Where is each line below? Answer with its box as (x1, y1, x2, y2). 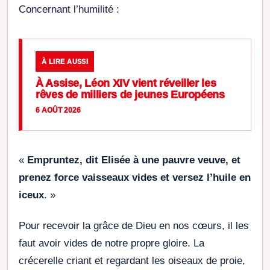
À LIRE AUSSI (42, 57, 89, 65)
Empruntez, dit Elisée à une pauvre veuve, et (27, 154, 240, 166)
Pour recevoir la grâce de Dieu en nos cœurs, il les (19, 219, 249, 231)
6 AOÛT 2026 (36, 105, 81, 115)
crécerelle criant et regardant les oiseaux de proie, (19, 254, 245, 266)
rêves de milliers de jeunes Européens (36, 88, 225, 101)
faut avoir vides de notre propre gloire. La (19, 237, 204, 249)
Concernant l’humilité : (19, 3, 119, 15)
